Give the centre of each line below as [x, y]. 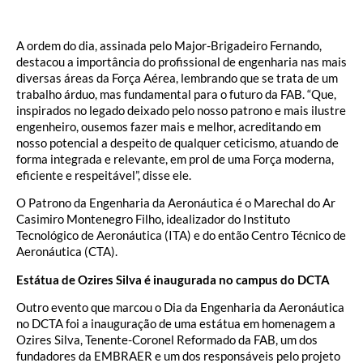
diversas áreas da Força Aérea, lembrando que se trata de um [177, 77]
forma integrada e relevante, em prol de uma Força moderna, [175, 158]
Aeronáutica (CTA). [67, 252]
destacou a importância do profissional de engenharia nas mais [181, 61]
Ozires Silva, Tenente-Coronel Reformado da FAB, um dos [167, 340]
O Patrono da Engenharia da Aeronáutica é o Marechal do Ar [176, 203]
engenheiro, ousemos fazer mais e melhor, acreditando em [169, 126]
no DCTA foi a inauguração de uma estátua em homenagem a [176, 324]
